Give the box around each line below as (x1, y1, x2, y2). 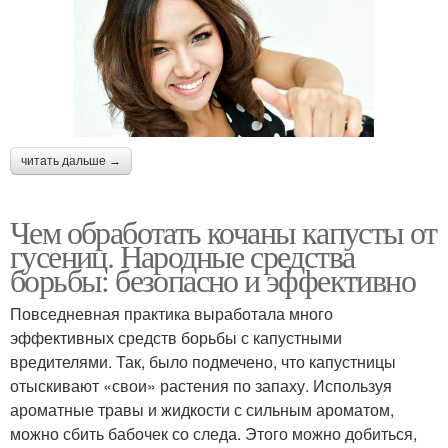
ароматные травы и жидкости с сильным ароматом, (10, 398, 394, 422)
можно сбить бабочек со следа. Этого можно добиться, (10, 422, 417, 446)
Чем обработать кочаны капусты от (10, 210, 437, 254)
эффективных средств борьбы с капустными (10, 326, 342, 350)
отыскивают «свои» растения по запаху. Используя (10, 374, 392, 398)
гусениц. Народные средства (10, 234, 355, 278)
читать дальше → (21, 154, 121, 169)
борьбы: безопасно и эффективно (10, 258, 415, 302)
